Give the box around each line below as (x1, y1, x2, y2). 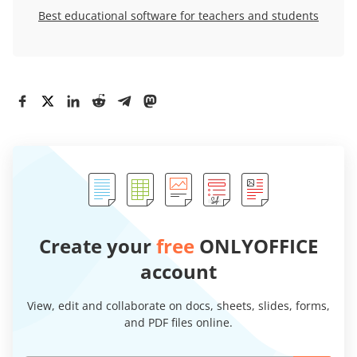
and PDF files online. (124, 314, 233, 330)
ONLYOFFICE (194, 232, 318, 259)
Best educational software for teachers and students (38, 7, 319, 23)
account (140, 257, 217, 284)
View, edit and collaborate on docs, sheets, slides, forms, (27, 297, 330, 313)
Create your (39, 232, 156, 259)
